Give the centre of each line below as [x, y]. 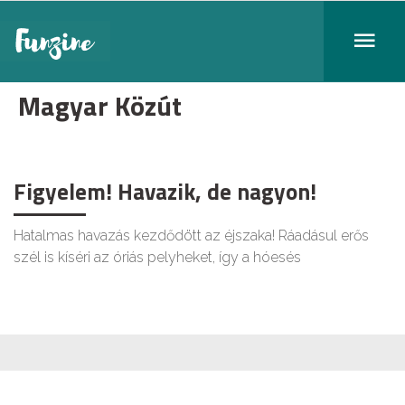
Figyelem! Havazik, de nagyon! [165, 192]
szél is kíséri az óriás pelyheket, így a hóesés [157, 257]
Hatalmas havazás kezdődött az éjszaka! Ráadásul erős [191, 235]
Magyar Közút [100, 106]
